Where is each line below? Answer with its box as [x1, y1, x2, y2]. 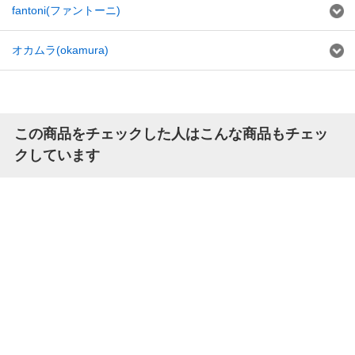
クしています [13, 147, 100, 164]
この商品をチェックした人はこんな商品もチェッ [13, 126, 328, 143]
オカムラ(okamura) [12, 44, 109, 57]
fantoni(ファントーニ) [12, 4, 120, 17]
